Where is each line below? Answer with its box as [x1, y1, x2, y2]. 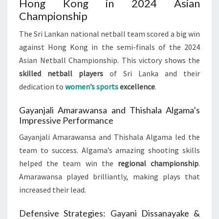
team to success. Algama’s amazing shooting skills [19, 145, 200, 155]
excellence [118, 82, 155, 91]
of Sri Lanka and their [103, 68, 200, 78]
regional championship [117, 158, 199, 168]
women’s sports [65, 82, 118, 91]
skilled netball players [19, 68, 103, 78]
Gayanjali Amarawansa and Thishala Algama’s [19, 105, 200, 115]
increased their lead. [19, 185, 86, 195]
